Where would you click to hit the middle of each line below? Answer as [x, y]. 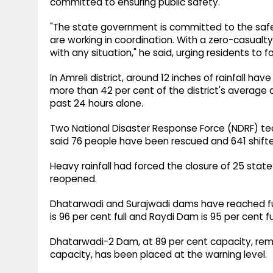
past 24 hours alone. [97, 104]
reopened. [73, 179]
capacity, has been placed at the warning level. [158, 255]
